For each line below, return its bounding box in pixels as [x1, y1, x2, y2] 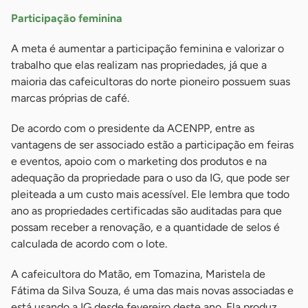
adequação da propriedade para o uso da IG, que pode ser [11, 170, 289, 184]
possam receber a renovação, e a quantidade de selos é [11, 220, 280, 234]
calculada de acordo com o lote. [11, 236, 167, 250]
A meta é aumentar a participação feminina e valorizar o [11, 41, 284, 55]
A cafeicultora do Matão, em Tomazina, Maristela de [11, 267, 265, 280]
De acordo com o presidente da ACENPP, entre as [11, 121, 254, 135]
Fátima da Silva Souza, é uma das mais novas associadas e [11, 283, 294, 297]
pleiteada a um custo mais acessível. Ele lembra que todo [11, 187, 289, 201]
